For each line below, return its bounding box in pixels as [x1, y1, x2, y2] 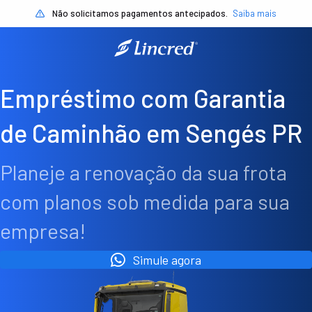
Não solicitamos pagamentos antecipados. [52, 8, 228, 19]
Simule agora [133, 252, 201, 268]
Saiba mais [233, 8, 276, 19]
